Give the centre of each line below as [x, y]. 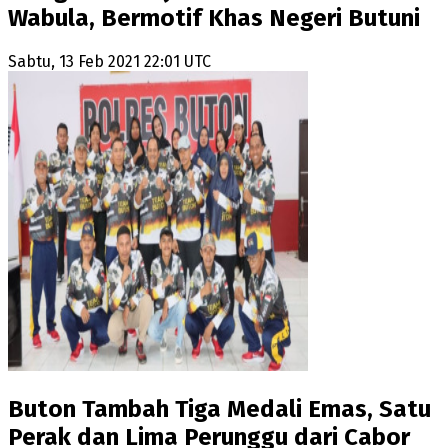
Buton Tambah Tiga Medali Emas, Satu [219, 408]
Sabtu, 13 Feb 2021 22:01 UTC [109, 61]
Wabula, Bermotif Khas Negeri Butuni [214, 17]
